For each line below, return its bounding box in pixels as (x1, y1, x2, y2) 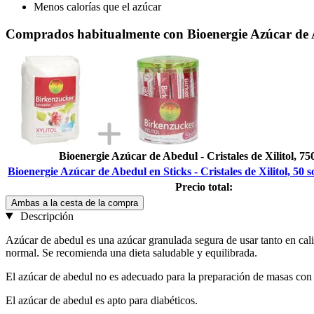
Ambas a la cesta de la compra (11, 197, 138, 208)
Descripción (17, 210, 74, 222)
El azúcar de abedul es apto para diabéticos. (6, 294, 198, 306)
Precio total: (175, 180, 233, 193)
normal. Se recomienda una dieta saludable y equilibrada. (6, 246, 257, 259)
